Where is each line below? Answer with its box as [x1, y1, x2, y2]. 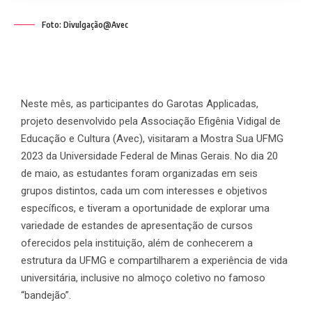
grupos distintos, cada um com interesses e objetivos [21, 184, 267, 197]
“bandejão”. [21, 288, 71, 302]
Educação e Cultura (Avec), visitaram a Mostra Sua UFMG [21, 132, 283, 145]
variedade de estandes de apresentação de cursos [21, 219, 253, 232]
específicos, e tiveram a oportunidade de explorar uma [21, 201, 270, 214]
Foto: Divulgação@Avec [42, 19, 128, 30]
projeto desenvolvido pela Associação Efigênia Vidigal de [21, 114, 281, 127]
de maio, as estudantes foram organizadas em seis [21, 166, 258, 180]
